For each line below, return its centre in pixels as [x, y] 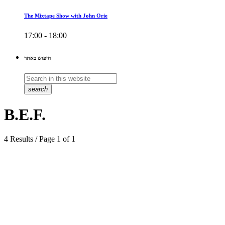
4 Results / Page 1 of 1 [40, 139]
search [38, 89]
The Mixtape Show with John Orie [66, 16]
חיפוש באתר [38, 58]
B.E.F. [25, 114]
